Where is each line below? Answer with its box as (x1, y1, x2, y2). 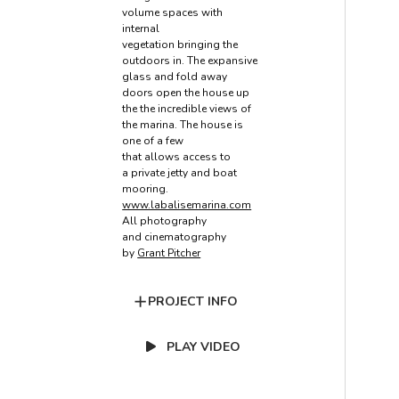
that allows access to (122, 150, 232, 164)
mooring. (122, 182, 169, 196)
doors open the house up (122, 85, 250, 100)
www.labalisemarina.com (122, 198, 252, 212)
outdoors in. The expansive (122, 53, 258, 68)
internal (122, 21, 160, 36)
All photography (122, 214, 208, 228)
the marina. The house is (122, 118, 244, 132)
